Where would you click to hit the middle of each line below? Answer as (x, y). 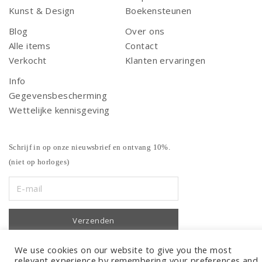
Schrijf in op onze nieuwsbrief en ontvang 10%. (90, 147)
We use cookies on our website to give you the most (123, 250)
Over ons (145, 31)
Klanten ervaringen (166, 61)
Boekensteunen (158, 11)
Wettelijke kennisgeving (59, 110)
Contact (142, 46)
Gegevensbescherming (58, 96)
